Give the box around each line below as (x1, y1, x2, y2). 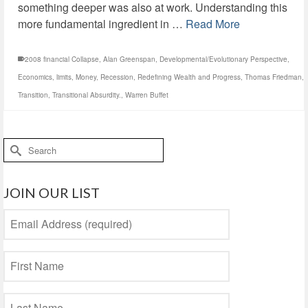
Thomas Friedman (245, 72, 302, 82)
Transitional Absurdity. (52, 90, 121, 100)
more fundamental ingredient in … (18, 16, 186, 32)
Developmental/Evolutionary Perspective (159, 54, 287, 64)
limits (56, 72, 71, 82)
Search (3, 137, 40, 153)
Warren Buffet (125, 90, 168, 100)
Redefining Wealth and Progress (137, 72, 241, 82)
